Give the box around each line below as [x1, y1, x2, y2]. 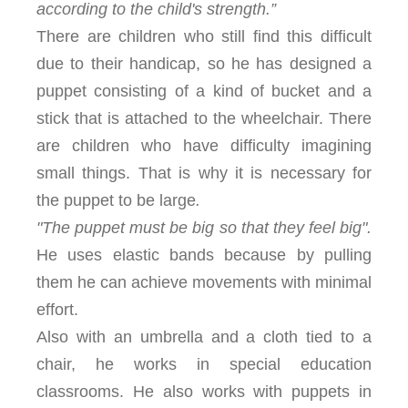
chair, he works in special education [36, 355, 372, 373]
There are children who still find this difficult [36, 27, 372, 46]
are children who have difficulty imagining [36, 137, 372, 155]
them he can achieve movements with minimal [36, 273, 372, 291]
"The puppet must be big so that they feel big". [36, 219, 372, 237]
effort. [36, 301, 83, 319]
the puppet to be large [36, 191, 196, 209]
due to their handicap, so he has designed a [36, 55, 372, 73]
